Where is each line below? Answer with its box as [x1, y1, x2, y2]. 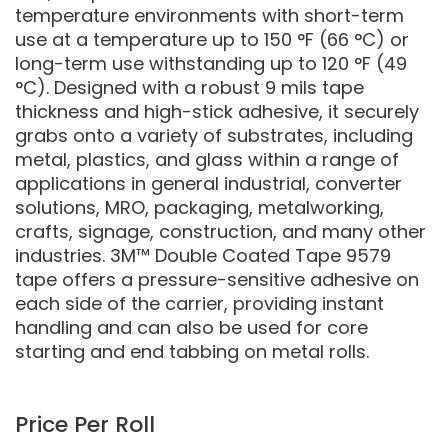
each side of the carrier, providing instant [15, 291, 384, 316]
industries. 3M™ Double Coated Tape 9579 [15, 243, 391, 268]
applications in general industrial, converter [15, 171, 402, 196]
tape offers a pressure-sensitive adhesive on [15, 267, 419, 292]
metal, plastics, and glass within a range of [15, 147, 399, 172]
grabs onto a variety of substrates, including [15, 123, 413, 148]
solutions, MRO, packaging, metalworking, [15, 195, 384, 220]
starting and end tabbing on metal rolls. [15, 339, 369, 364]
